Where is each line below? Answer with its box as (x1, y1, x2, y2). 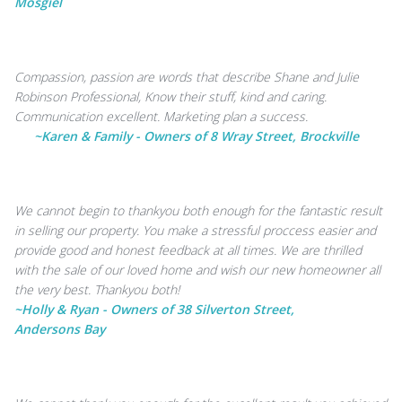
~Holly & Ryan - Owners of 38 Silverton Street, (14, 301, 294, 318)
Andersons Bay (14, 320, 105, 337)
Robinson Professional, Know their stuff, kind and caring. (14, 88, 327, 105)
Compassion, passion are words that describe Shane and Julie (14, 68, 359, 85)
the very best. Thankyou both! (14, 281, 179, 298)
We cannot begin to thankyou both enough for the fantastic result (14, 202, 382, 219)
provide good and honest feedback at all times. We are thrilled (14, 241, 362, 258)
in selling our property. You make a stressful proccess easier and (14, 222, 376, 239)
